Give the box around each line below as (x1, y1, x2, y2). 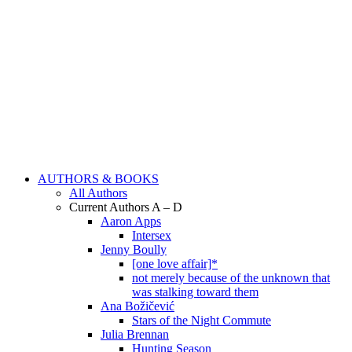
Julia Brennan (101, 328, 169, 341)
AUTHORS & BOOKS (38, 172, 159, 185)
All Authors (69, 186, 127, 200)
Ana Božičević (101, 299, 174, 313)
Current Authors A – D (69, 200, 182, 214)
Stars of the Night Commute (132, 313, 271, 327)
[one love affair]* (132, 257, 218, 270)
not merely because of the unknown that (132, 271, 330, 284)
